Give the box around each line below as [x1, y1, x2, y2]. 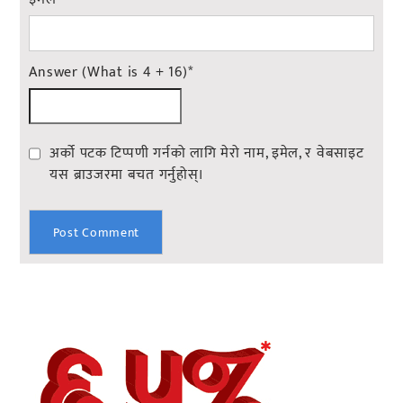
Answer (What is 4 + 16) [29, 60, 188, 85]
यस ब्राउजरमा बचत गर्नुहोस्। [49, 163, 205, 188]
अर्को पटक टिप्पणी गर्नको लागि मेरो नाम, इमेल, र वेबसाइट [49, 141, 364, 166]
